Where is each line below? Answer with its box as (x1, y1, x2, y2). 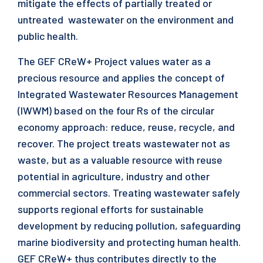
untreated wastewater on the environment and (18, 13, 234, 26)
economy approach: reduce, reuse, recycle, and (18, 120, 235, 133)
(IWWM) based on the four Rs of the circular (18, 104, 217, 117)
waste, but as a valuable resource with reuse (18, 153, 222, 166)
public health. (18, 29, 80, 42)
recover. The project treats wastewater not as (18, 137, 232, 150)
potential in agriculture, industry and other (18, 170, 212, 183)
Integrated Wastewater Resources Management (18, 87, 238, 100)
